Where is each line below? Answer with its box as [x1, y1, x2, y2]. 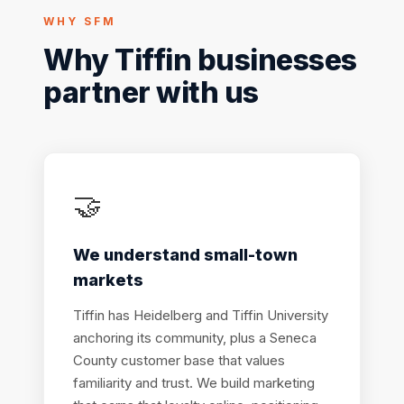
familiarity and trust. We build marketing [73, 374, 315, 391]
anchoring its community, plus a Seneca [73, 329, 317, 346]
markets [73, 271, 143, 289]
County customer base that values [73, 352, 285, 369]
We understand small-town [73, 245, 298, 264]
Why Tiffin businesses [43, 42, 357, 78]
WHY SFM [43, 14, 116, 28]
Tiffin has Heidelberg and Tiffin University [73, 307, 328, 324]
